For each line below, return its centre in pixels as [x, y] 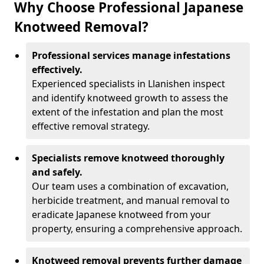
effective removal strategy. [91, 126]
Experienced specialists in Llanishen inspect [128, 84]
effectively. [57, 70]
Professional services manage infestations [131, 55]
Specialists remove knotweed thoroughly [128, 158]
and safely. [57, 172]
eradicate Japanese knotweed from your [121, 214]
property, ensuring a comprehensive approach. [137, 229]
